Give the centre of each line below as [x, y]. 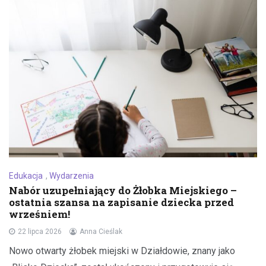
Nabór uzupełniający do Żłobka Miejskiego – [123, 191]
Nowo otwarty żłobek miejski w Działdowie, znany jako [122, 251]
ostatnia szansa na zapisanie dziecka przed [121, 202]
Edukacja [26, 176]
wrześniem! [39, 214]
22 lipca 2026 [40, 232]
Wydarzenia [72, 176]
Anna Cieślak [101, 232]
